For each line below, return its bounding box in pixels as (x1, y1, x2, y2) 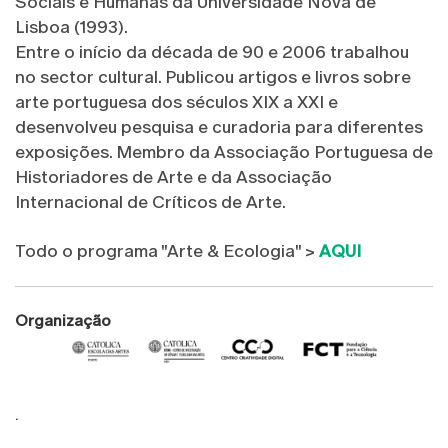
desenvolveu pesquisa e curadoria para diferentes (15, 117, 423, 138)
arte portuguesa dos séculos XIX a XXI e (15, 92, 338, 113)
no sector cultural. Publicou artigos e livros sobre (15, 67, 411, 88)
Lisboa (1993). (15, 17, 128, 38)
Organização (15, 312, 111, 331)
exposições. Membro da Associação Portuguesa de (15, 142, 433, 163)
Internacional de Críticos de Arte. (15, 192, 286, 213)
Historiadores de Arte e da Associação (15, 167, 332, 188)
